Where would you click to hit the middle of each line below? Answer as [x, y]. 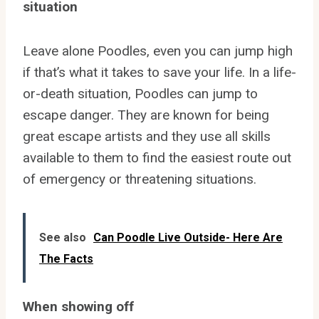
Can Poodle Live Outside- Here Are [188, 237]
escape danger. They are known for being [146, 115]
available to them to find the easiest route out [157, 157]
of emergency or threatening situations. [140, 179]
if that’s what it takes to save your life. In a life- [159, 72]
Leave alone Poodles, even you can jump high [158, 51]
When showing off [78, 306]
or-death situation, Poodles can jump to [140, 93]
